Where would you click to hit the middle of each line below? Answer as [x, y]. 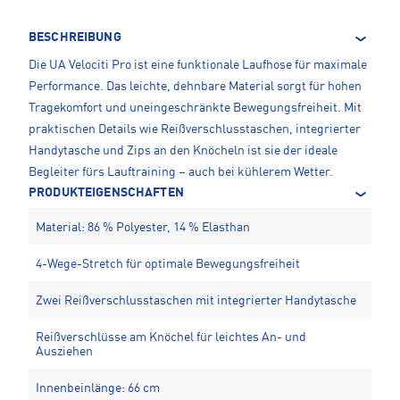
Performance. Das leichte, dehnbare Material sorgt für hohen [195, 87]
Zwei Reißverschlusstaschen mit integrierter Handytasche [196, 301]
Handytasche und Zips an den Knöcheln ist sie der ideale [183, 151]
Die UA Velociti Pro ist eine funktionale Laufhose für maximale [198, 66]
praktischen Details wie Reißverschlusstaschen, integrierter [195, 130]
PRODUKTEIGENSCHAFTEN [106, 193]
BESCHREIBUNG [75, 38]
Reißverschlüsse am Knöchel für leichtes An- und [171, 338]
